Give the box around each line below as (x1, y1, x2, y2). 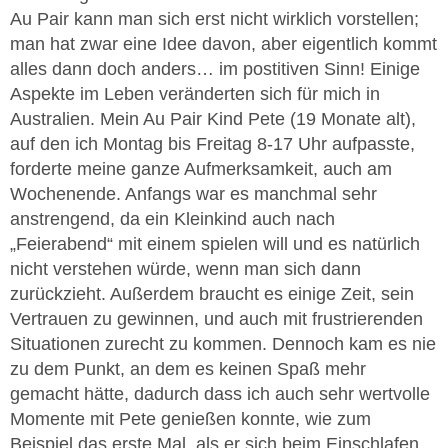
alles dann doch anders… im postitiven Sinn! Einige (10, 58, 420, 79)
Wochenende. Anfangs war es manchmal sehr (10, 183, 377, 204)
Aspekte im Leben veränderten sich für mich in (10, 83, 380, 104)
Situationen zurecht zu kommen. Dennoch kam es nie (10, 333, 436, 354)
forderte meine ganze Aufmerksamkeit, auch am (10, 158, 392, 179)
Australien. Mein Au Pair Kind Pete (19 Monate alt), (10, 108, 416, 129)
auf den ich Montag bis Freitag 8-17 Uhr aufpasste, (10, 133, 415, 154)
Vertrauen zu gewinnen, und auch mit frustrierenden (10, 308, 423, 329)
